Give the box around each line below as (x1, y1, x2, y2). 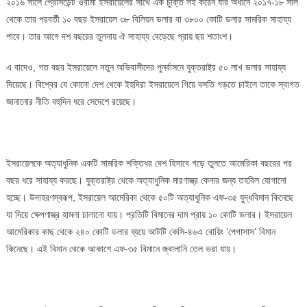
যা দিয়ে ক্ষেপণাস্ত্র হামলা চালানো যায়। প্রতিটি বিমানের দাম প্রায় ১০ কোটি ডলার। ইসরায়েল (5, 208, 292, 220)
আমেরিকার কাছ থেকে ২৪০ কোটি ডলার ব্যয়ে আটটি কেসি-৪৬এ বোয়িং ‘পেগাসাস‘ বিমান (5, 225, 275, 237)
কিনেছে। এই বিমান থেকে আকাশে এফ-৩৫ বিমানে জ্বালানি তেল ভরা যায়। (5, 243, 236, 254)
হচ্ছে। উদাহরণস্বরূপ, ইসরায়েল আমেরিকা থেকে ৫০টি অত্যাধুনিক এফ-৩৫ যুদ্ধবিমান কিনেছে (5, 191, 293, 203)
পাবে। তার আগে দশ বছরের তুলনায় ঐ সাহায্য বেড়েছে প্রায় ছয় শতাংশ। (5, 30, 233, 42)
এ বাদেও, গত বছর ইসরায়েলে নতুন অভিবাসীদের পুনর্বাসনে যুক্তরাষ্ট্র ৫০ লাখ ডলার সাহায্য (5, 61, 286, 73)
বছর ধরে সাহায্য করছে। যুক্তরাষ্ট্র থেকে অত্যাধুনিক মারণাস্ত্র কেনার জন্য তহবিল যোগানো (5, 174, 286, 186)
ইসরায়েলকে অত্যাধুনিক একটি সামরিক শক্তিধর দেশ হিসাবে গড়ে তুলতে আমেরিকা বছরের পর (5, 157, 292, 169)
